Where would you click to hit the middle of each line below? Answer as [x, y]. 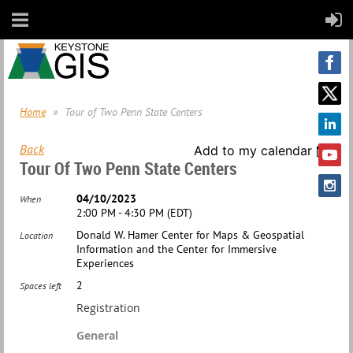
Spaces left [41, 286]
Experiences [105, 263]
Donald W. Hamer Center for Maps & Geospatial [190, 235]
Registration [108, 308]
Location [36, 235]
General [97, 335]
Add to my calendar [253, 150]
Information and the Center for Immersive [176, 249]
